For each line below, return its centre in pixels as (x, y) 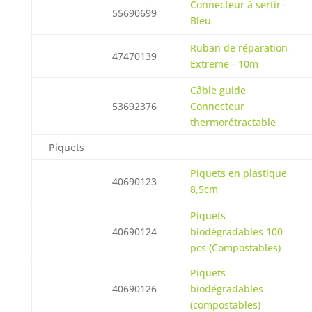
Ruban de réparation (239, 48)
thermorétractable (233, 122)
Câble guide (218, 90)
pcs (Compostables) (235, 248)
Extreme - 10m (224, 64)
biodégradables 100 (236, 232)
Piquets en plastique (238, 173)
